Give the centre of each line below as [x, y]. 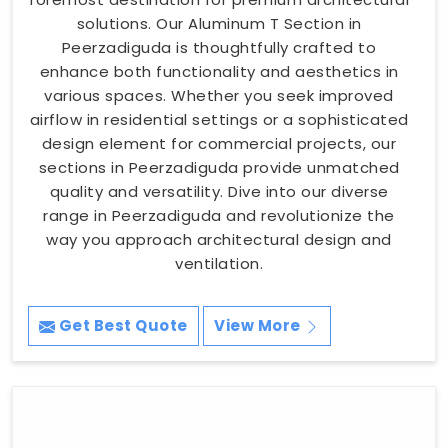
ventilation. [219, 263]
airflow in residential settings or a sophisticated [219, 119]
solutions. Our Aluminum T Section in [219, 23]
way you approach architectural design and [219, 239]
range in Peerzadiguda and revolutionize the [219, 215]
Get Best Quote [121, 325]
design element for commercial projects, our [219, 143]
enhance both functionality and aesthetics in [219, 71]
